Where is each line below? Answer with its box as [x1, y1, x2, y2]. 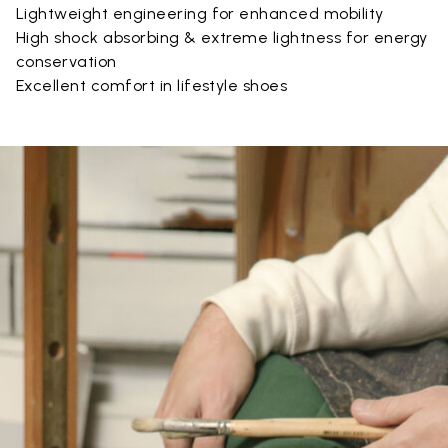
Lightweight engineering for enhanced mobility [16, 4, 384, 23]
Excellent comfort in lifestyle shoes [16, 76, 288, 95]
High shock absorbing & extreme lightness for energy [16, 28, 428, 47]
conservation [16, 52, 117, 71]
